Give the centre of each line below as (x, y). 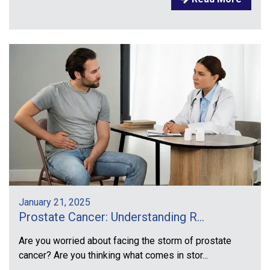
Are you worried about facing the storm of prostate (125, 241)
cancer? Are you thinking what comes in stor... (113, 256)
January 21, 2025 (55, 202)
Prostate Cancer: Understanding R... (111, 217)
